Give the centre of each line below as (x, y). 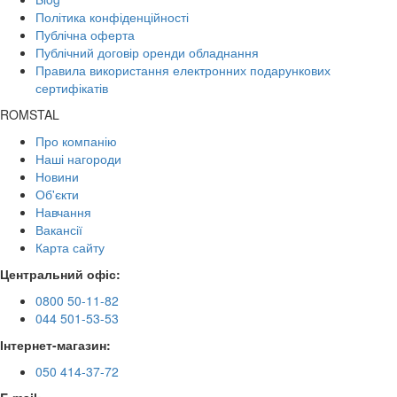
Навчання (63, 211)
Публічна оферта (85, 34)
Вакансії (59, 229)
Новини (57, 176)
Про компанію (76, 140)
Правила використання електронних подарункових (183, 70)
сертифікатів (72, 87)
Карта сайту (70, 247)
